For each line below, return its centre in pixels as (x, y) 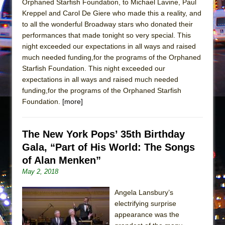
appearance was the (147, 214)
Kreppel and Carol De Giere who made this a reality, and (112, 13)
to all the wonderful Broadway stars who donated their (107, 24)
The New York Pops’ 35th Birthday (103, 134)
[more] (73, 101)
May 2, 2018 (40, 171)
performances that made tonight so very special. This (106, 35)
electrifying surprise (145, 203)
